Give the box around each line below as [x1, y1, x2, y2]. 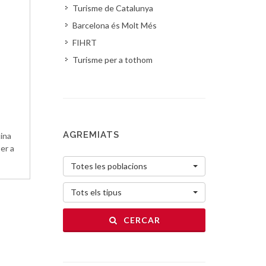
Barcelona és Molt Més [72, 20, 157, 30]
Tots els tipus [71, 187, 122, 197]
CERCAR [121, 215, 160, 225]
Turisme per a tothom [72, 55, 153, 65]
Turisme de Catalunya [72, 3, 153, 13]
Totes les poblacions [71, 161, 147, 171]
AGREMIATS [63, 129, 119, 140]
